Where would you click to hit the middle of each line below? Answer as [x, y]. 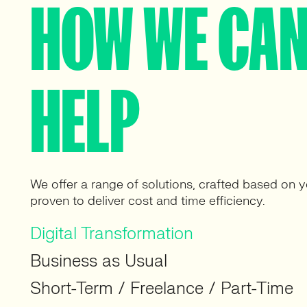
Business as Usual [99, 261]
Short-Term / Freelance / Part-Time [162, 289]
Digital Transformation [112, 234]
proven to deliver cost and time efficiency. [148, 201]
